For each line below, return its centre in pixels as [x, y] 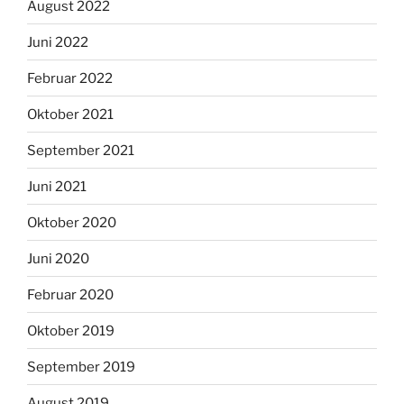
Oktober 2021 [70, 114]
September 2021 [81, 150]
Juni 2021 [57, 186]
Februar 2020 [70, 294]
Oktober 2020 [72, 222]
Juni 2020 [58, 258]
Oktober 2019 [71, 331]
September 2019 [81, 367]
